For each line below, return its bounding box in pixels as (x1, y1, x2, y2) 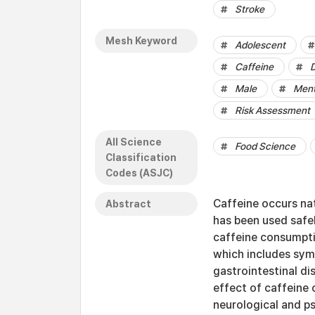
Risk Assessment (235, 105, 310, 116)
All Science (105, 136, 162, 148)
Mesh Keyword (105, 35, 177, 46)
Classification (105, 152, 176, 163)
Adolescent (235, 39, 285, 51)
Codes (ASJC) (105, 167, 173, 179)
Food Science (235, 141, 295, 152)
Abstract (105, 198, 151, 210)
